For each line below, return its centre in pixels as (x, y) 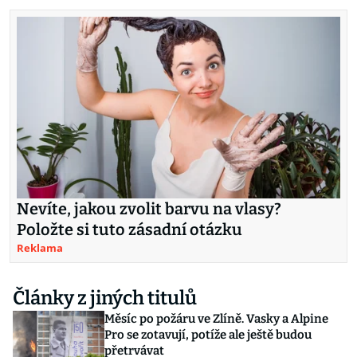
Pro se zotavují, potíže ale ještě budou (208, 335)
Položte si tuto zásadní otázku (129, 230)
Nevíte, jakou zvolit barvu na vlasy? (149, 209)
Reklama (40, 248)
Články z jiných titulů (105, 298)
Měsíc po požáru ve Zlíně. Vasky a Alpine (216, 319)
